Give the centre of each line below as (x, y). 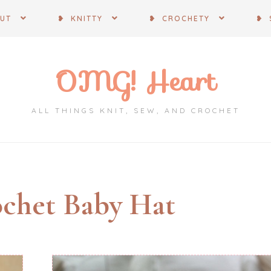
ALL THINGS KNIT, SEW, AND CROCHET (135, 110)
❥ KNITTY (80, 18)
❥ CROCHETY (179, 18)
